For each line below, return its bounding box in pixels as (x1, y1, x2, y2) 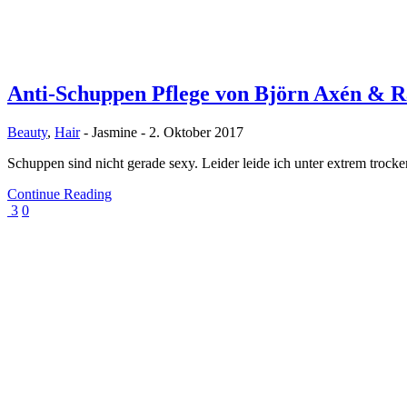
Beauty (7, 124, 47, 140)
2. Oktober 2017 (149, 124, 243, 140)
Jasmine (92, 124, 137, 140)
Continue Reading (7, 185, 112, 202)
